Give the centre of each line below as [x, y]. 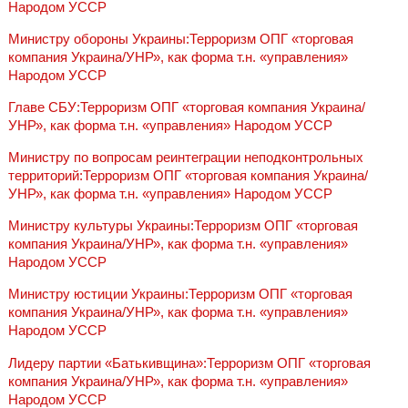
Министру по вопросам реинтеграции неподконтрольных [185, 158]
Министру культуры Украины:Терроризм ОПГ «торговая [183, 226]
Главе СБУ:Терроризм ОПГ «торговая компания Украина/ [186, 107]
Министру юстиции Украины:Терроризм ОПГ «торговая [180, 294]
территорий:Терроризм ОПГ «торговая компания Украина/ [188, 176]
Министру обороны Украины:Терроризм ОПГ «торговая [180, 39]
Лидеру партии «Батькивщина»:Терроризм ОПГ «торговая [189, 362]
